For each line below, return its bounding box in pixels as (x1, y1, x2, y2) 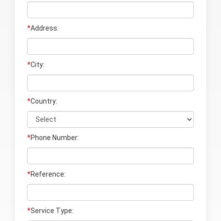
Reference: (31, 170, 66, 178)
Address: (31, 24, 59, 32)
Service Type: (31, 206, 74, 215)
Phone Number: (31, 133, 79, 142)
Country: (31, 97, 57, 105)
